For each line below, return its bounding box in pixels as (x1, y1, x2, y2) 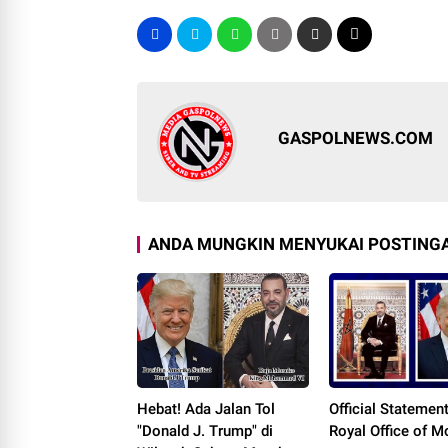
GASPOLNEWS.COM (278, 128, 434, 149)
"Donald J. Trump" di (137, 422, 273, 441)
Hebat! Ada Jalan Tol (137, 400, 275, 419)
